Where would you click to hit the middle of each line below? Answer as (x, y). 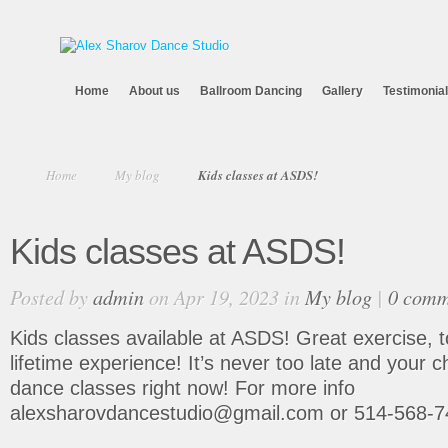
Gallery (342, 91)
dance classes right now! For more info (182, 388)
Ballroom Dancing (251, 91)
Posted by (51, 296)
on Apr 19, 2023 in (224, 296)
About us (154, 91)
